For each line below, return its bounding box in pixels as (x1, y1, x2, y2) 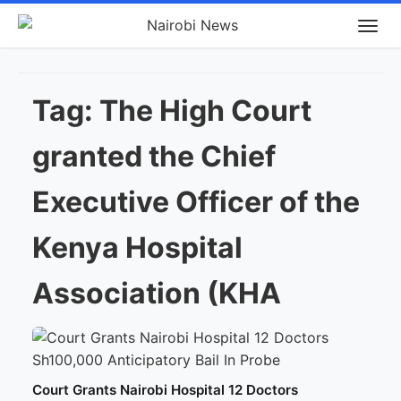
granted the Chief (32, 139, 276, 174)
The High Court (99, 93, 311, 128)
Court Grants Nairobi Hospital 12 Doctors (32, 381, 298, 398)
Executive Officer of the (32, 184, 360, 219)
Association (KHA (32, 276, 281, 311)
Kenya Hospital (32, 230, 243, 265)
